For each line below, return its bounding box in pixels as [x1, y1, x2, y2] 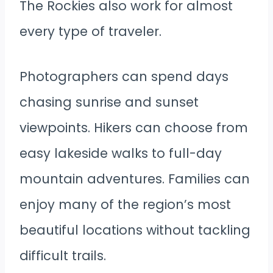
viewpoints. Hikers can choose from [19, 119, 248, 137]
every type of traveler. [19, 23, 161, 41]
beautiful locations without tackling [19, 221, 250, 239]
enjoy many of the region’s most [19, 196, 231, 214]
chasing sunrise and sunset [19, 93, 199, 112]
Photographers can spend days [19, 68, 229, 86]
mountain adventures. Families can [19, 170, 250, 188]
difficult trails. [19, 247, 106, 265]
